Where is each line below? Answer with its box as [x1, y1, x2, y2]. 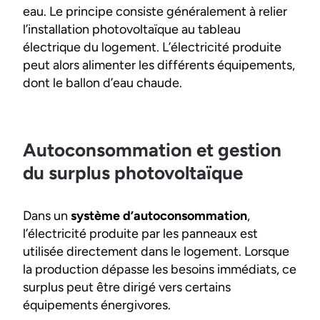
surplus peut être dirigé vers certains [23, 279, 231, 295]
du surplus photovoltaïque [23, 161, 243, 184]
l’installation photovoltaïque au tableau [23, 21, 241, 37]
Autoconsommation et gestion [23, 139, 281, 161]
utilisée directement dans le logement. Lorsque [23, 244, 289, 259]
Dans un [23, 208, 71, 224]
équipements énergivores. [23, 297, 171, 313]
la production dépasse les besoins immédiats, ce [23, 261, 296, 277]
